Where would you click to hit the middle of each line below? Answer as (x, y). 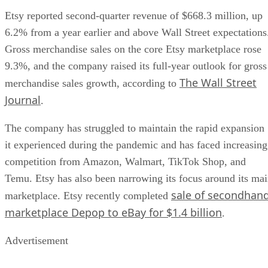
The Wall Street (218, 82)
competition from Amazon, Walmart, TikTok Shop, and (125, 161)
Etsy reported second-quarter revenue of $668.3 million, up (134, 15)
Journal (23, 100)
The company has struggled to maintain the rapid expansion (135, 128)
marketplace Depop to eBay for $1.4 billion (113, 212)
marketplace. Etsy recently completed (88, 195)
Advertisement (36, 240)
